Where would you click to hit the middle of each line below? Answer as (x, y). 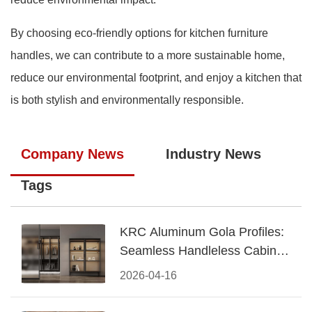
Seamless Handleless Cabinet (203, 251)
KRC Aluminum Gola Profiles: (202, 232)
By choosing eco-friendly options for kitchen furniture (139, 33)
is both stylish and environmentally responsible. (127, 100)
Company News (72, 154)
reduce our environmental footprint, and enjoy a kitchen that (156, 78)
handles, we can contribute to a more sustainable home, (148, 55)
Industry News (213, 154)
